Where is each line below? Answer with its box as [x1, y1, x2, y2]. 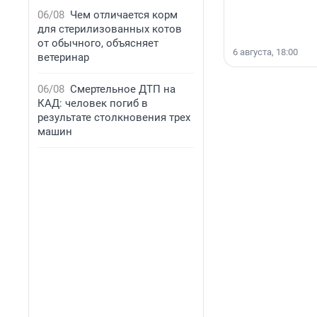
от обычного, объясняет [38, 37, 158, 50]
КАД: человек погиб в [38, 97, 148, 110]
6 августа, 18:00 [233, 47, 298, 58]
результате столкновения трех [38, 111, 190, 124]
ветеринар [38, 51, 89, 64]
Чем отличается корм [70, 8, 178, 21]
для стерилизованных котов [38, 23, 182, 35]
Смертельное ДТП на [70, 83, 175, 96]
